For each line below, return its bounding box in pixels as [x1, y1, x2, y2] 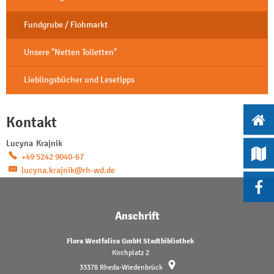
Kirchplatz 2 [111, 248, 149, 257]
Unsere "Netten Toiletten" [24, 47, 117, 58]
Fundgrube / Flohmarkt [24, 19, 108, 30]
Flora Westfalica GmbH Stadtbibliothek [67, 236, 194, 246]
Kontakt [6, 113, 57, 131]
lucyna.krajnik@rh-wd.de [21, 165, 115, 176]
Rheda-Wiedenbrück [99, 262, 163, 272]
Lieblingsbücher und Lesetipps [24, 75, 135, 86]
